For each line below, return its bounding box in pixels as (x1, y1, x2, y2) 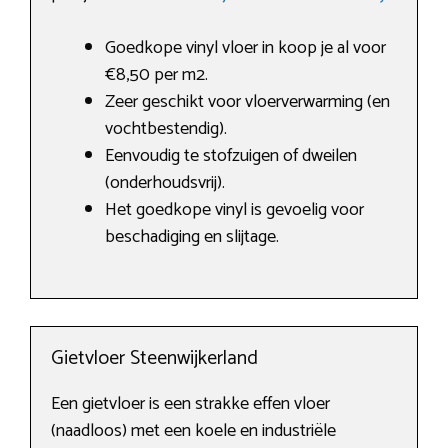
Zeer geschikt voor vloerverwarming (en (105, 87, 390, 118)
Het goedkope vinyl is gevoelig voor (105, 195, 364, 226)
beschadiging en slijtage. (105, 222, 279, 253)
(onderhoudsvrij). (105, 168, 225, 199)
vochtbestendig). (105, 114, 227, 145)
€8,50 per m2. (105, 60, 208, 91)
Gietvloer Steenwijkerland (51, 342, 258, 376)
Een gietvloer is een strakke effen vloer (51, 389, 330, 420)
